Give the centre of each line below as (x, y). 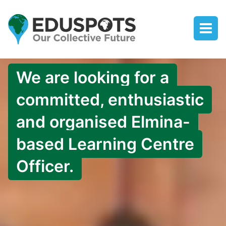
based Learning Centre (105, 144)
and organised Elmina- (103, 122)
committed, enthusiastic (110, 100)
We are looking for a (93, 77)
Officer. (45, 166)
